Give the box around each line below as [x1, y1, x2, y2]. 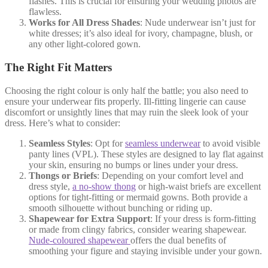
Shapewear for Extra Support [29, 213, 150, 224]
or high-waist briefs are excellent [136, 181, 261, 191]
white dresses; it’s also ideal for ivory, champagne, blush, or [29, 28, 252, 39]
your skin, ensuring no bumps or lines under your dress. [29, 159, 238, 170]
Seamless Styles [29, 138, 90, 148]
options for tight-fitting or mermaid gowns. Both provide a [29, 191, 248, 202]
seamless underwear [125, 138, 200, 148]
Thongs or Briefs [29, 170, 97, 181]
